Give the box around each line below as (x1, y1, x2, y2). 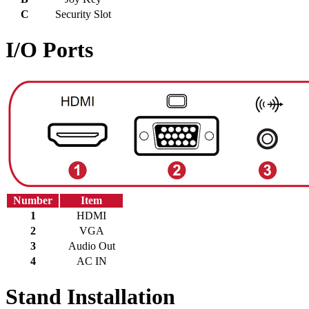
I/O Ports (6, 37, 93, 63)
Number (13, 194, 52, 206)
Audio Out (68, 239, 115, 252)
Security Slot (55, 8, 111, 20)
